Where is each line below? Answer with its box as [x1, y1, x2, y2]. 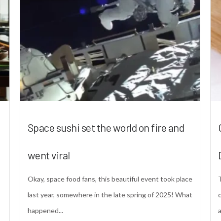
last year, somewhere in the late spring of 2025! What [27, 190, 192, 199]
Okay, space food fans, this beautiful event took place [27, 174, 192, 183]
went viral [27, 148, 70, 161]
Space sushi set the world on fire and [27, 120, 184, 134]
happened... [27, 206, 63, 215]
